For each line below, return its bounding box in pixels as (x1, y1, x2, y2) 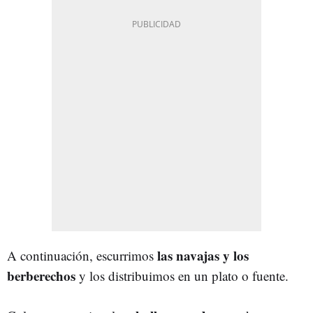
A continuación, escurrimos (7, 246, 157, 264)
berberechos (7, 265, 75, 285)
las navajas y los (157, 245, 249, 265)
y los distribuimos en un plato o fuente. (75, 266, 289, 284)
